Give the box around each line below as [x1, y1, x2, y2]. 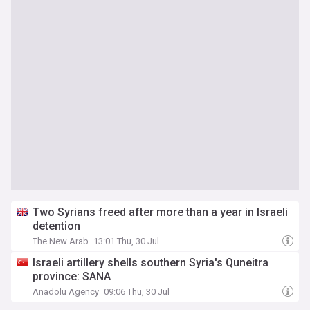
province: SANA [33, 270, 111, 283]
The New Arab [33, 236, 89, 246]
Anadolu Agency [33, 286, 99, 297]
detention [33, 219, 80, 232]
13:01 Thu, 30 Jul [93, 236, 159, 246]
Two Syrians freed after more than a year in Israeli [33, 206, 288, 219]
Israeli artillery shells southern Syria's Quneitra [33, 256, 268, 269]
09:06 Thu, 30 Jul [104, 286, 170, 297]
